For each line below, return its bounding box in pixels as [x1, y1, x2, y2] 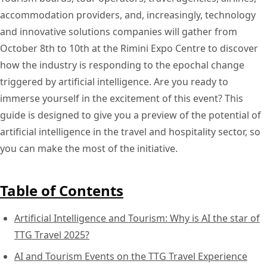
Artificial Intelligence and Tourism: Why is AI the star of [14, 211, 260, 225]
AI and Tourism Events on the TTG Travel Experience [14, 249, 247, 263]
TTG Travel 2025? [14, 228, 89, 241]
